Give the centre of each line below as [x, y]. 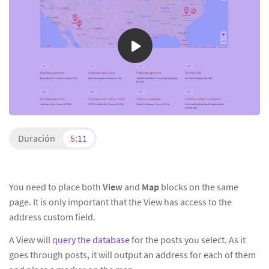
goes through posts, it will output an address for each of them [132, 255]
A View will [31, 240]
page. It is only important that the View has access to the [120, 202]
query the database [91, 240]
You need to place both [56, 187]
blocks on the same [200, 187]
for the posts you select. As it [188, 240]
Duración [38, 138]
